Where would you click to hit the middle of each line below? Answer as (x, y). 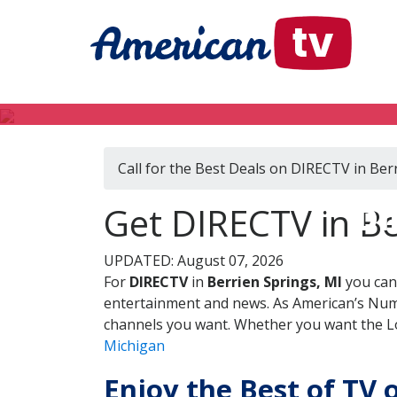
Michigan (134, 346)
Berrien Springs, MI (275, 282)
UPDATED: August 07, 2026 (194, 261)
